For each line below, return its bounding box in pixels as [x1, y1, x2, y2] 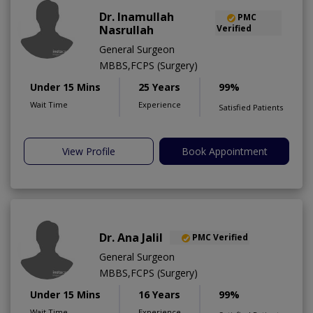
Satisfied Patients [219, 102, 283, 113]
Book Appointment [181, 145, 268, 159]
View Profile [62, 145, 115, 159]
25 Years [138, 80, 180, 94]
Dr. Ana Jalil [99, 230, 163, 246]
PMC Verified [192, 231, 248, 243]
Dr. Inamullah [99, 9, 174, 25]
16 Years [138, 288, 180, 302]
